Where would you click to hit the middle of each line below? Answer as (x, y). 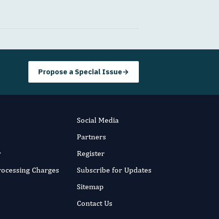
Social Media (98, 120)
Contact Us (94, 203)
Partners (91, 136)
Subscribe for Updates (114, 170)
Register (90, 153)
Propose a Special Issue (80, 72)
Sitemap (90, 186)
